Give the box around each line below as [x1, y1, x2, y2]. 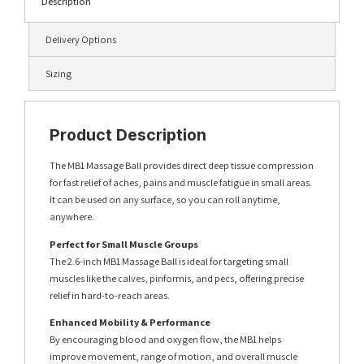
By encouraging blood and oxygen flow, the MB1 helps [50, 332, 281, 347]
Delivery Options [45, 32, 116, 47]
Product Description [50, 125, 206, 145]
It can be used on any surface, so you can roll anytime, [50, 193, 280, 207]
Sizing [45, 67, 71, 81]
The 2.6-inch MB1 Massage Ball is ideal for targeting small [50, 253, 288, 268]
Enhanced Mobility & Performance [50, 315, 210, 330]
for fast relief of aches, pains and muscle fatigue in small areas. [50, 175, 312, 190]
